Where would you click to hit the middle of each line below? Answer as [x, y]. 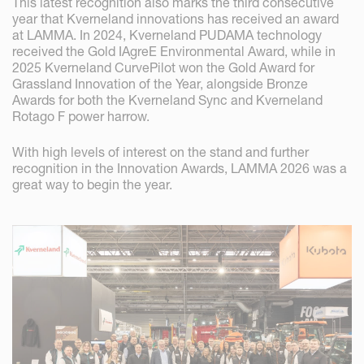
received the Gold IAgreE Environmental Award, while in [174, 52]
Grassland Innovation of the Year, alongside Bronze [160, 84]
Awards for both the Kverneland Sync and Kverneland [167, 100]
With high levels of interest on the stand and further [160, 152]
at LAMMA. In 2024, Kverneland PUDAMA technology [167, 35]
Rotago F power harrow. [81, 117]
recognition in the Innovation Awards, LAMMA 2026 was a [180, 169]
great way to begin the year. [92, 185]
